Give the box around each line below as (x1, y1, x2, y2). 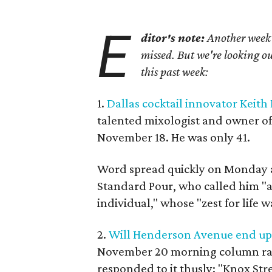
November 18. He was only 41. (97, 130, 250, 144)
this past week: (141, 64, 209, 79)
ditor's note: (141, 30, 205, 45)
